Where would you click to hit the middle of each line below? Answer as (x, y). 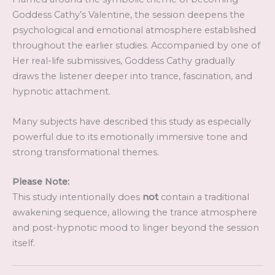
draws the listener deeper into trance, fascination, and (132, 76)
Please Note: (41, 181)
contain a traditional (204, 197)
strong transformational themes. (86, 152)
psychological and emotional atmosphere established (134, 30)
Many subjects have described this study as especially (132, 121)
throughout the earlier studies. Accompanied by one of (136, 46)
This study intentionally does (77, 197)
